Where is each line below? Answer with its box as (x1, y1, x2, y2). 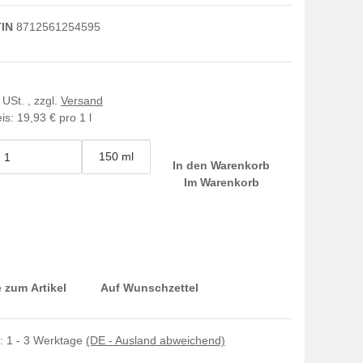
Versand (61, 94, 103, 107)
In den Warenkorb (173, 159, 274, 172)
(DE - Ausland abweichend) (86, 334, 225, 347)
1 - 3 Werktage (6, 334, 86, 347)
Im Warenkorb (183, 176, 259, 189)
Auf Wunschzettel (100, 281, 199, 294)
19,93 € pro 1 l (17, 111, 92, 124)
